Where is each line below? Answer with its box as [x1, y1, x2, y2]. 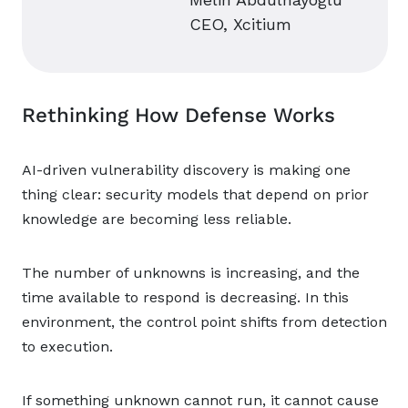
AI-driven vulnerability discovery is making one [22, 161, 351, 178]
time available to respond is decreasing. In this [22, 289, 349, 306]
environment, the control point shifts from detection [22, 313, 387, 331]
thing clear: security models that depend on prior [22, 186, 369, 203]
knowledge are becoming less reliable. [22, 210, 291, 228]
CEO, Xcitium [189, 15, 291, 34]
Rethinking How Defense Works [22, 103, 335, 127]
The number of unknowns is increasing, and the [22, 264, 360, 281]
